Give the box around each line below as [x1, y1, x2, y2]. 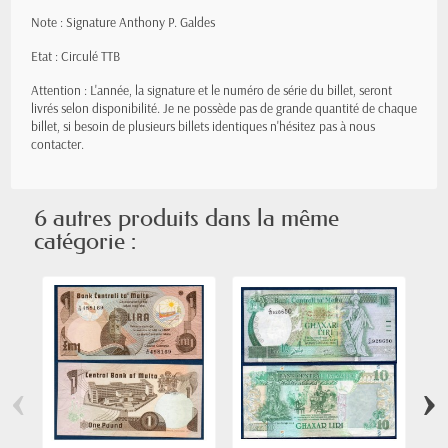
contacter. [31, 136, 84, 152]
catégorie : [34, 226, 136, 255]
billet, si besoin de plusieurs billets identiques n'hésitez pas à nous [31, 118, 375, 134]
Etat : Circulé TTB [31, 48, 120, 64]
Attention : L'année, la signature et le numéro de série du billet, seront [31, 82, 392, 98]
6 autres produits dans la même [34, 203, 339, 232]
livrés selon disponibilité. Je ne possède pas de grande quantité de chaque [31, 100, 417, 116]
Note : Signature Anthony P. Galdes [31, 14, 215, 30]
